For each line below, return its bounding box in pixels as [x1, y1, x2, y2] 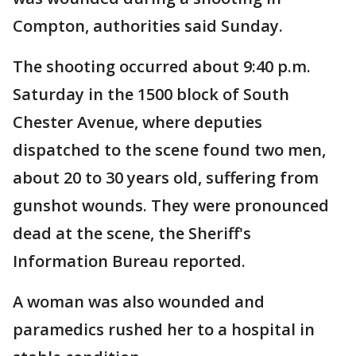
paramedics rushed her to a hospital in [13, 319, 315, 340]
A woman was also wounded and [13, 291, 265, 312]
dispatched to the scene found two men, [13, 139, 326, 161]
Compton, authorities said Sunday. [13, 15, 283, 37]
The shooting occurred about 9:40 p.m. [13, 56, 311, 77]
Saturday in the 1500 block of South [13, 83, 289, 105]
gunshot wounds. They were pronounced [13, 195, 329, 216]
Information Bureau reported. [13, 250, 246, 272]
